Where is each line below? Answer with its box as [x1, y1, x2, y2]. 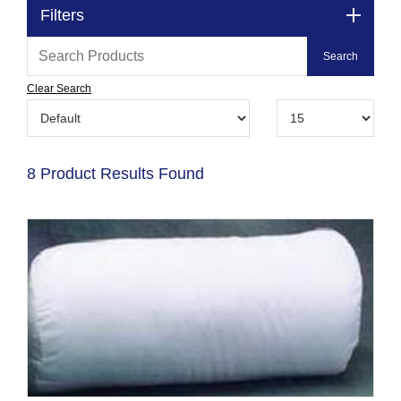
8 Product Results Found [27, 164, 204, 183]
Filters [40, 5, 84, 24]
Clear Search [27, 81, 91, 95]
